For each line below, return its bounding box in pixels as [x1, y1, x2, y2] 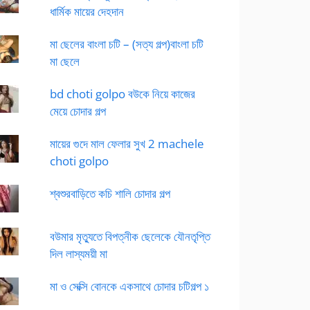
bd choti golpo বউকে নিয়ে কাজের [49, 86, 195, 102]
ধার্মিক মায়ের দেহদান [49, 3, 124, 19]
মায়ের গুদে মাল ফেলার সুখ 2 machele [49, 136, 204, 152]
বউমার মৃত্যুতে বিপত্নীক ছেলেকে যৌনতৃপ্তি [49, 228, 210, 244]
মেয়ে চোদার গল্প [49, 103, 106, 119]
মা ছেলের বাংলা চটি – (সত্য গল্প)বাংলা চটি [49, 36, 203, 52]
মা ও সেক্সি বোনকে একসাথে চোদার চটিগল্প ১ [49, 278, 209, 294]
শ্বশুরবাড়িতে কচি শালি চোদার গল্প [49, 185, 170, 201]
